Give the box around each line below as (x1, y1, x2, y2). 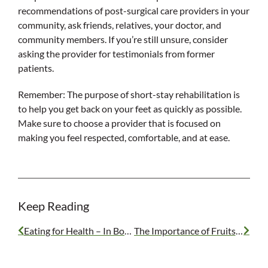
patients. (18, 62, 54, 74)
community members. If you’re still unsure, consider (18, 33, 228, 45)
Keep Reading (18, 198, 89, 213)
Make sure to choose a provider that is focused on (18, 117, 221, 129)
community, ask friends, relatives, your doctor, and (18, 19, 221, 31)
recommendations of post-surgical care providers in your (18, 4, 249, 16)
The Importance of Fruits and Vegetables (235, 224, 243, 236)
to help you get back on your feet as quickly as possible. (18, 102, 242, 114)
